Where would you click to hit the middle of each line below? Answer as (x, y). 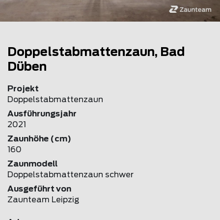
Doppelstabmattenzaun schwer (70, 175)
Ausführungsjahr (42, 114)
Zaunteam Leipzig (43, 200)
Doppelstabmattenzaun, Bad (96, 52)
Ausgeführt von (39, 189)
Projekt (23, 89)
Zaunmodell (32, 164)
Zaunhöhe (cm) (39, 139)
